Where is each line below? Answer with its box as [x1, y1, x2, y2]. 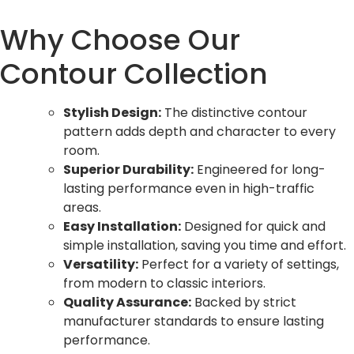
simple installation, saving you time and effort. [63, 236, 346, 255]
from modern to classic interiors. [63, 274, 265, 293]
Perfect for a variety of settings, [138, 255, 339, 274]
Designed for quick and [181, 217, 326, 236]
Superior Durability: [63, 160, 194, 179]
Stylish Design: [63, 104, 161, 122]
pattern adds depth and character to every [63, 122, 336, 141]
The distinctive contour [161, 104, 307, 122]
